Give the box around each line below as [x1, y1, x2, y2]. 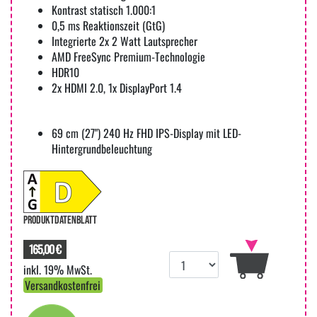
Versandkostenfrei [25, 276, 101, 294]
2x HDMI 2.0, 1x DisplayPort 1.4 [52, 79, 182, 96]
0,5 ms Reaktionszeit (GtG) [52, 16, 165, 34]
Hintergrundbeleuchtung [52, 139, 152, 157]
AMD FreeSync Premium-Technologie [52, 47, 205, 65]
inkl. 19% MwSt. [23, 260, 92, 278]
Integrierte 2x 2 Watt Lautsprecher [52, 32, 197, 50]
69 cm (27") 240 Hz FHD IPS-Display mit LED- [52, 124, 241, 142]
